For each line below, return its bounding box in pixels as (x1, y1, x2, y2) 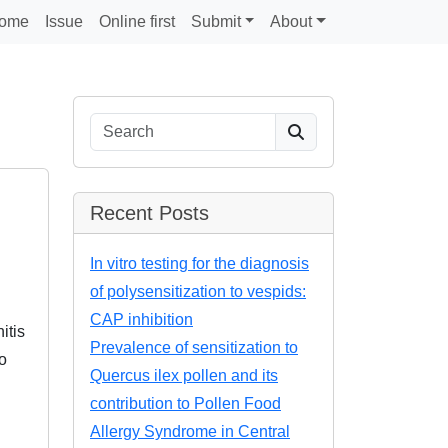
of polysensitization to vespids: (90, 283, 306, 300)
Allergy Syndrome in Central (90, 423, 290, 440)
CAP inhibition (90, 311, 193, 328)
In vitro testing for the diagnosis (90, 255, 309, 272)
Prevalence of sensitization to (90, 339, 298, 356)
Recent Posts (90, 202, 209, 224)
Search (287, 133, 338, 151)
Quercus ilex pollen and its (90, 367, 278, 384)
